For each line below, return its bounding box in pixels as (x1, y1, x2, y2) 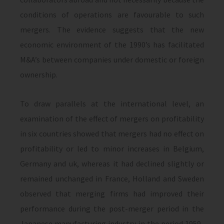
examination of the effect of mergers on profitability (20, 113, 204, 123)
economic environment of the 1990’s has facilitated (20, 39, 204, 49)
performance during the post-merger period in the (20, 203, 204, 213)
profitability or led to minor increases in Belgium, (20, 143, 204, 153)
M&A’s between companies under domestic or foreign (20, 54, 204, 64)
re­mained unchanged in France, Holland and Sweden (20, 173, 204, 183)
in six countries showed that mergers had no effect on (20, 128, 204, 138)
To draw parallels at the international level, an (20, 98, 204, 108)
